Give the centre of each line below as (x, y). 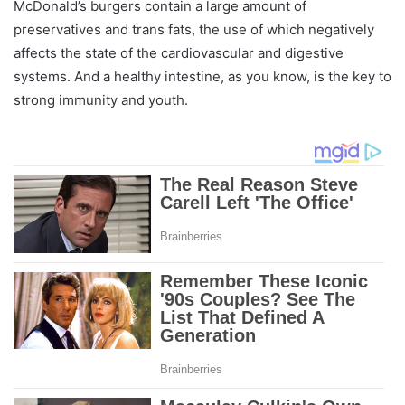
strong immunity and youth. (101, 100)
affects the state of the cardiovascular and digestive (179, 53)
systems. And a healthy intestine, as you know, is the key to (202, 77)
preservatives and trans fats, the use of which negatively (194, 30)
